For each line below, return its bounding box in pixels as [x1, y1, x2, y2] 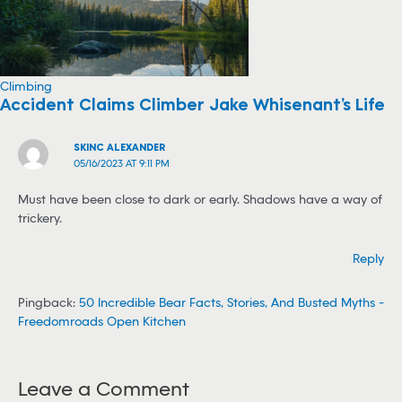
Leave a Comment [18, 376, 189, 400]
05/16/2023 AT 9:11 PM [73, 156, 170, 169]
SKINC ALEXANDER [73, 140, 165, 153]
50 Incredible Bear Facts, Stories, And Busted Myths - [79, 294, 384, 310]
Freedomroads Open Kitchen [18, 313, 186, 329]
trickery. [18, 209, 62, 225]
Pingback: [18, 294, 79, 310]
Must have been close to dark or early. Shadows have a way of [18, 190, 382, 206]
